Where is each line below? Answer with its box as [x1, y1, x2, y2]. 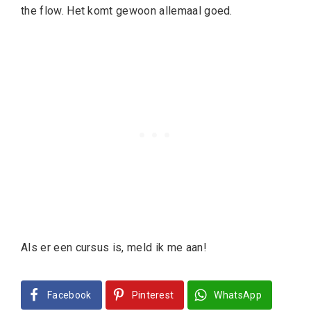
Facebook [47, 289, 92, 301]
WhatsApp [214, 289, 262, 301]
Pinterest [131, 289, 174, 301]
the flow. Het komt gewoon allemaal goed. [21, 4, 233, 17]
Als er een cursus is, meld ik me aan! [21, 241, 207, 254]
